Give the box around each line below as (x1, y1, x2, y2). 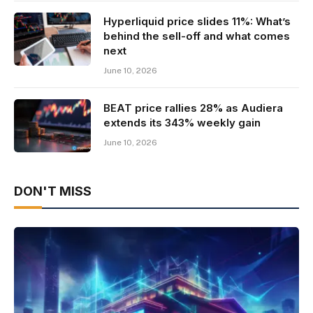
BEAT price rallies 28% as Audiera (103, 101, 283, 115)
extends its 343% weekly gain (103, 116, 261, 130)
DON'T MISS (14, 184, 92, 199)
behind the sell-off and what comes (103, 29, 290, 43)
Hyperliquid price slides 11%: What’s (103, 15, 291, 29)
